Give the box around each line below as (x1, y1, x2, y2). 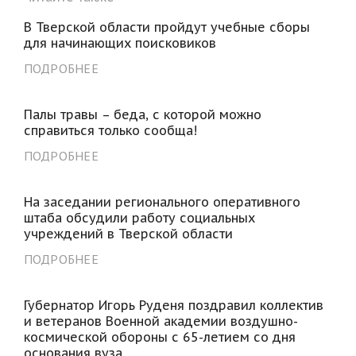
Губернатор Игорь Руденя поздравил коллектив (23, 296, 323, 313)
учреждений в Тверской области (23, 225, 233, 242)
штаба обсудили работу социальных (23, 209, 255, 226)
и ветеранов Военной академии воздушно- (23, 312, 298, 329)
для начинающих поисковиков (23, 34, 216, 51)
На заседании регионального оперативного (23, 193, 300, 210)
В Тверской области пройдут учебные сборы (23, 18, 310, 35)
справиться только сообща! (23, 122, 197, 138)
